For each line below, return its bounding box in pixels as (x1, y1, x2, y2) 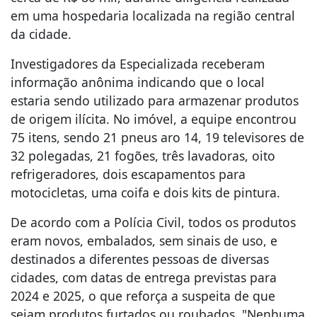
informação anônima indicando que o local (11, 73, 265, 91)
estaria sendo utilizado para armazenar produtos (11, 91, 299, 109)
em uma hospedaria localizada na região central (11, 6, 295, 24)
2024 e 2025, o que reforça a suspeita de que (11, 287, 275, 304)
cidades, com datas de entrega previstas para (11, 268, 277, 286)
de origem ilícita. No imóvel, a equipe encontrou (11, 110, 296, 127)
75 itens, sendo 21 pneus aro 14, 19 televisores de (11, 128, 304, 146)
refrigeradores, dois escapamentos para (11, 165, 246, 183)
